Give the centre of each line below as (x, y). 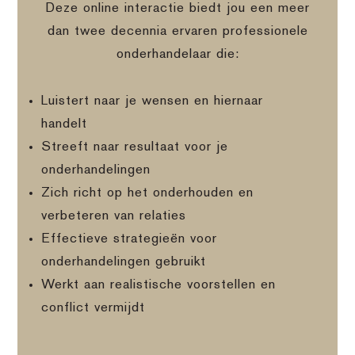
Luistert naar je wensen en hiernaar (153, 101)
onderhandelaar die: (177, 54)
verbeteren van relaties (114, 216)
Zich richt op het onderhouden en (148, 193)
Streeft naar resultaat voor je (135, 147)
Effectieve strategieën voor (130, 239)
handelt (65, 124)
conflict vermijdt (94, 308)
